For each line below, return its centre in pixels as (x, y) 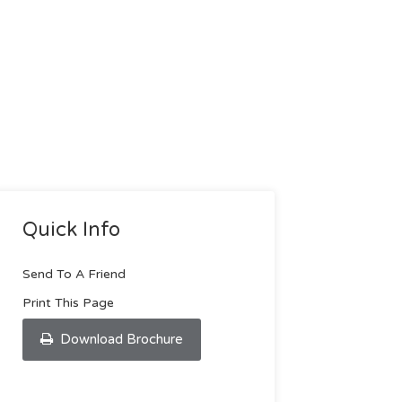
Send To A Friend (74, 274)
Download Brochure (119, 339)
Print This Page (68, 303)
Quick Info (71, 230)
